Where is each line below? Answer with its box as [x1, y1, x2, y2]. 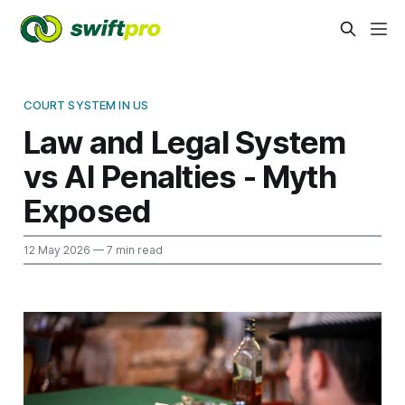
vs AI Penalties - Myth [23, 156, 336, 195]
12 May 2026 [23, 242, 90, 257]
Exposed [23, 191, 152, 230]
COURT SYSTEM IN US [23, 97, 149, 112]
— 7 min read [89, 242, 163, 257]
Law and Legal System [23, 122, 346, 161]
